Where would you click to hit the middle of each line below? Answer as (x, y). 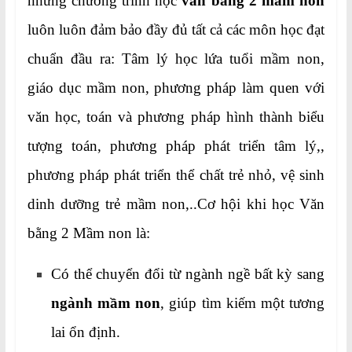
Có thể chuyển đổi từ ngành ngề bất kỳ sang (188, 274)
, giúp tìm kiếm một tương (243, 303)
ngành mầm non (106, 303)
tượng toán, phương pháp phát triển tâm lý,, (176, 146)
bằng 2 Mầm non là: (88, 233)
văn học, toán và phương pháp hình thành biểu (176, 117)
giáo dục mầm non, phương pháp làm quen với (176, 88)
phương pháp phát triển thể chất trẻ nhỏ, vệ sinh (176, 175)
